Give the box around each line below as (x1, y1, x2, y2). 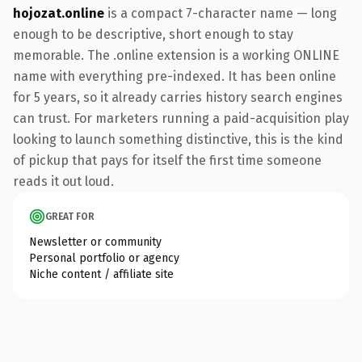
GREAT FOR (45, 210, 95, 222)
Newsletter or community (29, 234, 162, 249)
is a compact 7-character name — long (104, 5, 337, 21)
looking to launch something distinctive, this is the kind (13, 131, 343, 147)
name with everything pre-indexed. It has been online (13, 68, 336, 84)
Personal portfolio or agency (29, 250, 179, 265)
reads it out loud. (13, 173, 114, 189)
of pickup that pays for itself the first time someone (13, 152, 322, 168)
